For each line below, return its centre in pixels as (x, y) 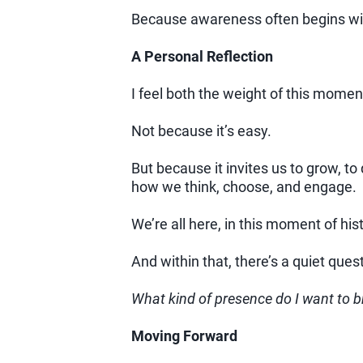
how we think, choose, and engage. (243, 187)
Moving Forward (184, 336)
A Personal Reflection (202, 57)
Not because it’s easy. (201, 131)
